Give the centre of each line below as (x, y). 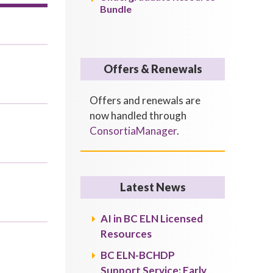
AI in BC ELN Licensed (152, 218)
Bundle (116, 9)
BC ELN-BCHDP (138, 255)
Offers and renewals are (145, 100)
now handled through (138, 115)
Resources (126, 234)
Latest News (153, 187)
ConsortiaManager (133, 131)
